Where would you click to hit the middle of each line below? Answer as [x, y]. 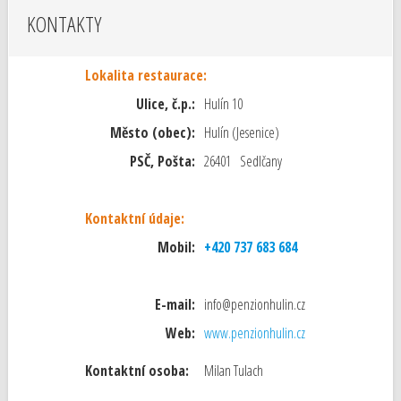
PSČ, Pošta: [162, 161]
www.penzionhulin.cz [254, 333]
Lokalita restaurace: [145, 75]
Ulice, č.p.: [165, 104]
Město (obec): [152, 132]
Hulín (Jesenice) [241, 132]
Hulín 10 [223, 104]
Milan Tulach [233, 371]
